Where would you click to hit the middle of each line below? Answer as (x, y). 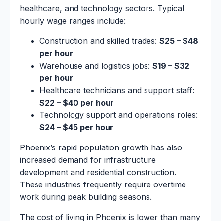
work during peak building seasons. (86, 197)
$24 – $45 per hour (76, 127)
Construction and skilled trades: (99, 41)
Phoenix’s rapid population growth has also (101, 147)
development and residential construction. (98, 172)
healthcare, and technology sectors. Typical (102, 8)
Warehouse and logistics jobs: (96, 65)
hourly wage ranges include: (73, 20)
